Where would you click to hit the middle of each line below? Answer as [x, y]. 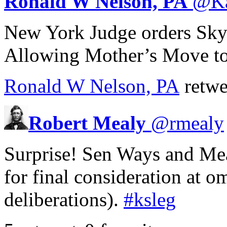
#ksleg [150, 199]
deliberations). [64, 199]
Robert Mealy [87, 123]
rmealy [197, 123]
